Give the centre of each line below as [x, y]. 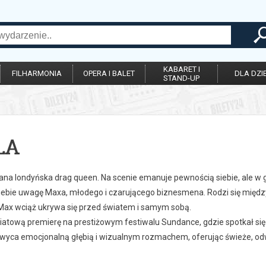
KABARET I [181, 69]
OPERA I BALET [109, 73]
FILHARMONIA [37, 73]
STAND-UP [181, 78]
